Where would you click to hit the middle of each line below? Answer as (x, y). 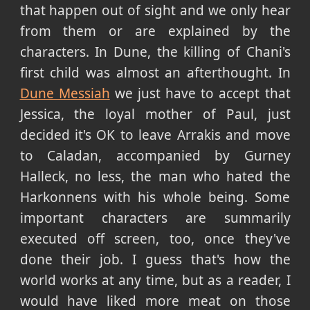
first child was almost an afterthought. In (155, 73)
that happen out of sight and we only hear (155, 11)
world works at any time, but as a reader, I (155, 281)
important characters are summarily (155, 218)
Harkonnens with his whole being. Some (155, 198)
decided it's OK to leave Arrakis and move (155, 135)
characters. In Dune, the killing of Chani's (155, 52)
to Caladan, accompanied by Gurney (155, 156)
